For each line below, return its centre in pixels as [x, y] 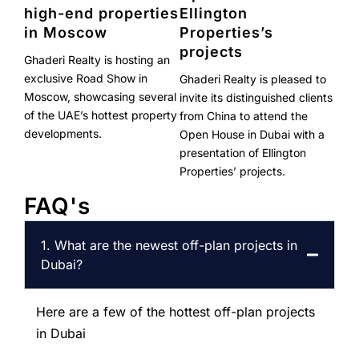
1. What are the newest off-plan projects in [169, 245]
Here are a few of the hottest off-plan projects [176, 311]
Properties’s [226, 33]
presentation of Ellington [243, 153]
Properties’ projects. [232, 171]
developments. [63, 134]
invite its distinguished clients [256, 98]
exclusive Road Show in [86, 79]
